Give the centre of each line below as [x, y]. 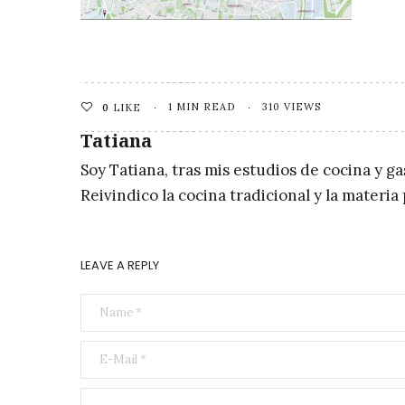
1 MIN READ [202, 107]
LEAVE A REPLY [120, 265]
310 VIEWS [292, 107]
